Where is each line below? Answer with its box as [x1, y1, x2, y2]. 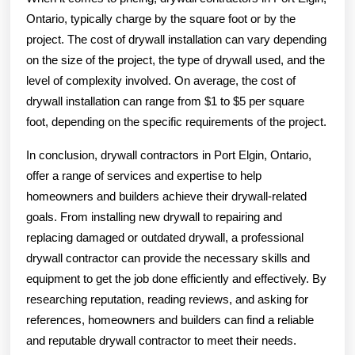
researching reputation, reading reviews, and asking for [26, 292, 308, 306]
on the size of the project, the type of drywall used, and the [26, 52, 325, 67]
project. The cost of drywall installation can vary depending [26, 32, 326, 46]
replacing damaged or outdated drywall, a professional [26, 230, 303, 244]
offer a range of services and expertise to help [26, 168, 261, 182]
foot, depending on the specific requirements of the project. [26, 114, 326, 128]
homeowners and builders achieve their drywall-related [26, 189, 307, 203]
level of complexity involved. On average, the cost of [26, 73, 296, 87]
